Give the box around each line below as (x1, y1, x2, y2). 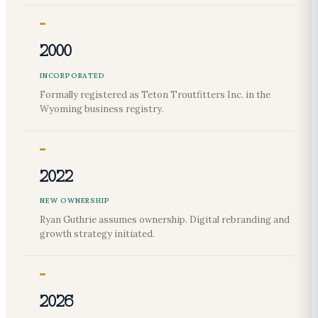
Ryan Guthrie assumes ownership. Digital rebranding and (40, 213, 290, 226)
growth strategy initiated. (40, 227, 155, 240)
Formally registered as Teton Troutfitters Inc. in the (40, 88, 270, 101)
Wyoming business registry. (40, 102, 164, 115)
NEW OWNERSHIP (40, 195, 110, 205)
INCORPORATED (40, 70, 105, 80)
